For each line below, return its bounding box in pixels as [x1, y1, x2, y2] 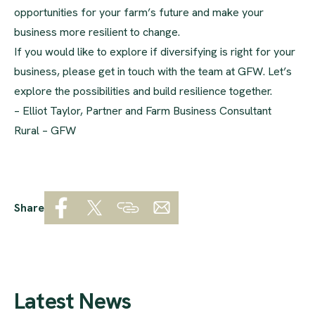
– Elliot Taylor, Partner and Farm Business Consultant [14, 103, 271, 118]
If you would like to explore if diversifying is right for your [14, 44, 295, 59]
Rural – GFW [14, 122, 76, 138]
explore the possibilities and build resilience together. [14, 83, 272, 98]
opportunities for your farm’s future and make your [14, 4, 264, 20]
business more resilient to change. [14, 24, 180, 39]
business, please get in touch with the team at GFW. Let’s [14, 63, 292, 79]
